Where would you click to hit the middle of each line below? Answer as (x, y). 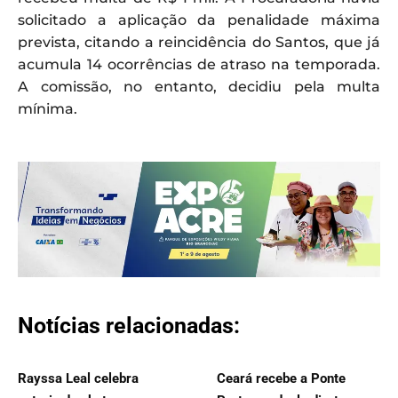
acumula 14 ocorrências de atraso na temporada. (199, 65)
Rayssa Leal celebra (78, 378)
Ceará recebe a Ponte (281, 378)
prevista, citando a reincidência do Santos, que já (199, 43)
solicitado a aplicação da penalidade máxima (199, 20)
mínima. (48, 109)
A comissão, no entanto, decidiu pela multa (199, 87)
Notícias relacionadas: (129, 325)
